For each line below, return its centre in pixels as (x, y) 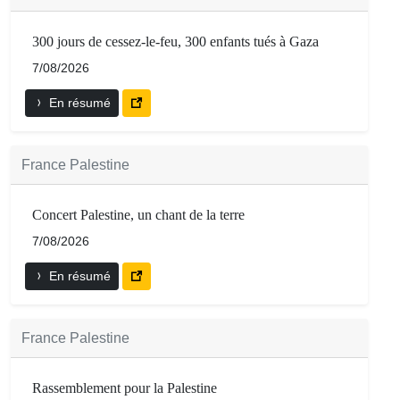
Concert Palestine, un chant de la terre (138, 214)
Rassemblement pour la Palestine (125, 387)
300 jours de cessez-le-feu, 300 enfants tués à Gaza (175, 41)
